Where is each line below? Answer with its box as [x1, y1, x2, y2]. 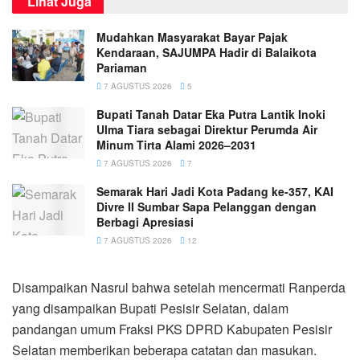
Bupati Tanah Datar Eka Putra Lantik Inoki [96, 105, 325, 122]
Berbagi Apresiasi [96, 213, 194, 230]
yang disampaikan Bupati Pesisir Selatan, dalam [12, 298, 288, 317]
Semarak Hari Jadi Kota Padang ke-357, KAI [96, 182, 333, 199]
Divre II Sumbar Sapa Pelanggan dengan [96, 198, 317, 215]
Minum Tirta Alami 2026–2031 [96, 136, 256, 153]
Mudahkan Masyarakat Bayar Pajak [96, 28, 288, 45]
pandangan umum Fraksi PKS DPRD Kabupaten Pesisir [12, 319, 332, 338]
